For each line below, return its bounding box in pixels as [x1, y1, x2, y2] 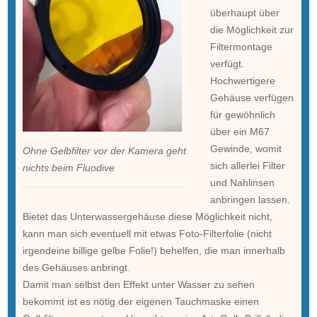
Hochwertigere [209, 74, 275, 86]
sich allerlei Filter [209, 159, 285, 171]
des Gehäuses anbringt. [22, 261, 130, 273]
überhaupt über [209, 6, 279, 18]
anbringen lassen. [209, 193, 290, 205]
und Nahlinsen [209, 176, 275, 188]
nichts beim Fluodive [22, 161, 115, 173]
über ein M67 [209, 125, 270, 137]
